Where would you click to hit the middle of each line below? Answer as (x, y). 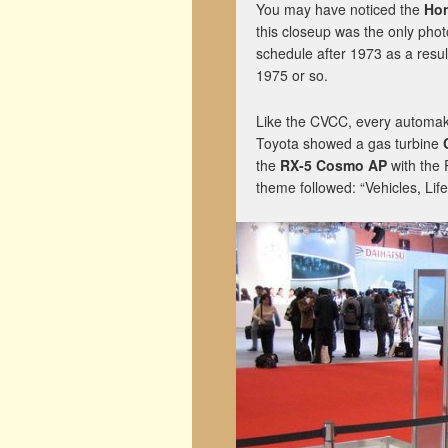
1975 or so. (292, 75)
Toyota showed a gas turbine (349, 143)
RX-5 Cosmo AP (333, 165)
